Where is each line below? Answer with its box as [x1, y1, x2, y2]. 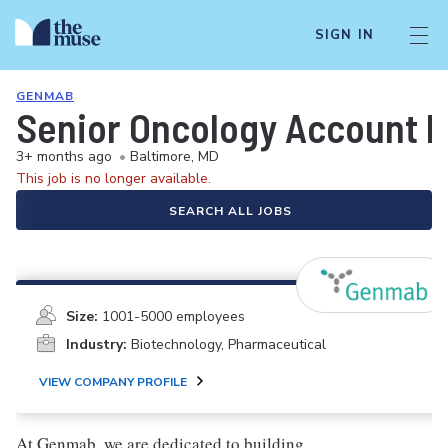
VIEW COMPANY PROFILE [39, 374, 187, 390]
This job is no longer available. [16, 169, 211, 188]
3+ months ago [16, 147, 112, 166]
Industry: [66, 335, 127, 354]
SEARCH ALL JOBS [168, 203, 292, 219]
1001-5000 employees [102, 307, 245, 326]
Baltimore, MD [130, 147, 219, 166]
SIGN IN [314, 26, 374, 44]
